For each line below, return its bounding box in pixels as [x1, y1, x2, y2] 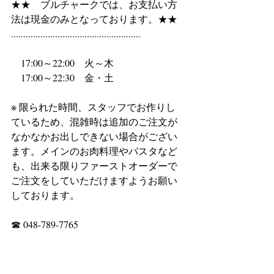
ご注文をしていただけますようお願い [11, 174, 177, 187]
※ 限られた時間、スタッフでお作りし [11, 100, 176, 113]
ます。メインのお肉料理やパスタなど [11, 144, 177, 157]
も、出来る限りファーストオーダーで [11, 159, 177, 172]
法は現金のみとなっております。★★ [11, 12, 177, 25]
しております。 [11, 188, 80, 201]
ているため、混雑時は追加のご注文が [11, 115, 177, 128]
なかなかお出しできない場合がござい [11, 130, 177, 143]
